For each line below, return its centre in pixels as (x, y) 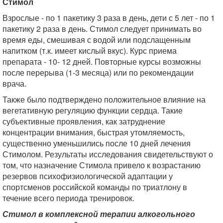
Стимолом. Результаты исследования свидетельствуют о (108, 154)
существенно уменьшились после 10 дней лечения (97, 143)
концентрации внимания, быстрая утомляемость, (94, 132)
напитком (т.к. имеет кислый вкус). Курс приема (90, 50)
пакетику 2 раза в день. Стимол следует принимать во (102, 28)
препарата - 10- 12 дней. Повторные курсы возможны (102, 61)
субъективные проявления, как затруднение (84, 121)
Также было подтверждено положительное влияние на (104, 99)
